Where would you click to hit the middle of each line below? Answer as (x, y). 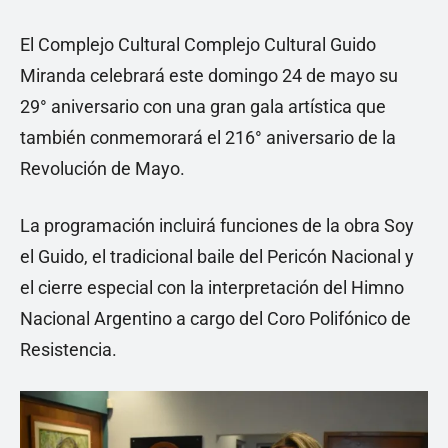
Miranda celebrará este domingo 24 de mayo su (209, 75)
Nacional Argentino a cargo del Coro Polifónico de (215, 318)
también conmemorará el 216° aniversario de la (208, 137)
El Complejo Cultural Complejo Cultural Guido (198, 44)
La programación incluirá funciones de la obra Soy (217, 225)
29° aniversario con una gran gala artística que (203, 106)
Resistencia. (68, 349)
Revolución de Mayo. (102, 168)
